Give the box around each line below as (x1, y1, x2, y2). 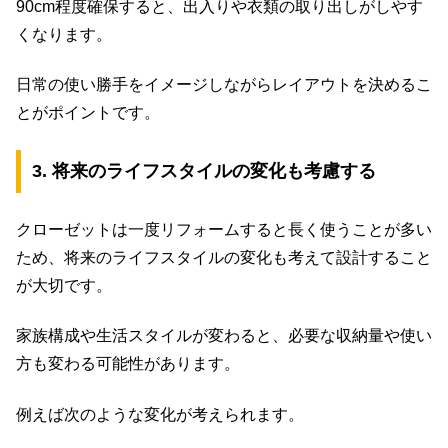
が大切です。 (16, 276, 112, 294)
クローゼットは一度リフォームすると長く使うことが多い (16, 220, 432, 238)
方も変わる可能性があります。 (16, 355, 240, 373)
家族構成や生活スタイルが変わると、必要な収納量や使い (16, 327, 432, 345)
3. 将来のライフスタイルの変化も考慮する (31, 161, 376, 182)
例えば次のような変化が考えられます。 (16, 405, 304, 423)
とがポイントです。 (16, 104, 160, 122)
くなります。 (16, 25, 112, 43)
